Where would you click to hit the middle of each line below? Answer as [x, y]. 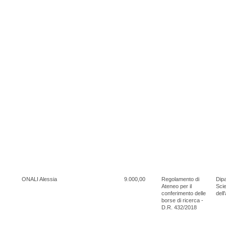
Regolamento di [180, 179]
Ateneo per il [177, 186]
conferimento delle [184, 193]
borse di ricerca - [182, 200]
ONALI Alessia [39, 179]
